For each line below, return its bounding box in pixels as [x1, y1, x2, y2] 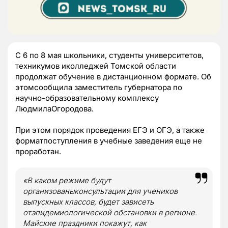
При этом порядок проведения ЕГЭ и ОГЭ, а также [15, 125, 205, 135]
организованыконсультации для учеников [23, 186, 178, 196]
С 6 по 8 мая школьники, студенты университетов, [15, 50, 204, 60]
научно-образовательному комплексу [15, 93, 159, 103]
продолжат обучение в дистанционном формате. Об [15, 71, 211, 81]
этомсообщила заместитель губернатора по [15, 82, 182, 92]
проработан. [15, 146, 61, 156]
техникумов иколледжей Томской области [15, 61, 176, 71]
